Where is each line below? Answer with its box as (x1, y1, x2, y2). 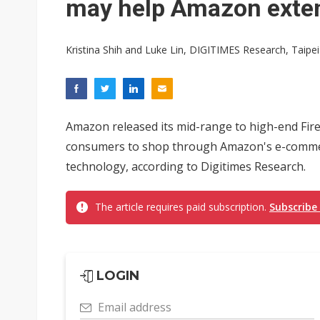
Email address (98, 299, 171, 315)
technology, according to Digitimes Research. (66, 159, 306, 174)
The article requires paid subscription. (95, 200, 269, 214)
